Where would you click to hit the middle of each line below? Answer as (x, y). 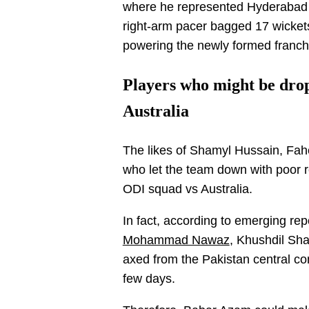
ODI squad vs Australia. (189, 189)
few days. (150, 278)
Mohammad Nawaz (176, 240)
